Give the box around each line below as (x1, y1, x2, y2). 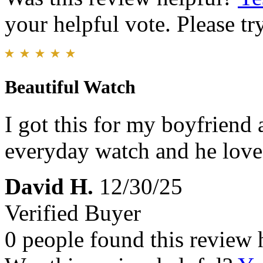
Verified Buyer (5, 200, 141, 226)
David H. (5, 174, 93, 200)
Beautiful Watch (5, 76, 136, 98)
